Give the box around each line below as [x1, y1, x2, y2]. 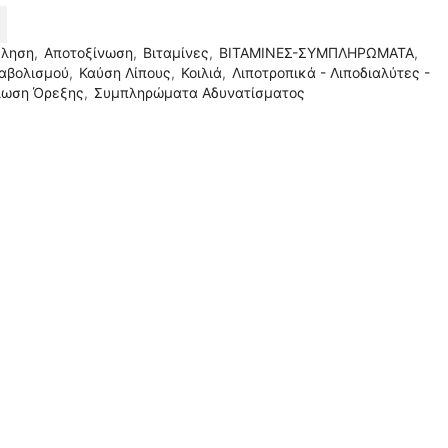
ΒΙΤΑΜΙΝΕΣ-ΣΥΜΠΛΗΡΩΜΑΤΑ [219, 43, 414, 61]
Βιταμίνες [143, 43, 209, 61]
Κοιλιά [181, 63, 222, 81]
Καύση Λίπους [79, 63, 171, 81]
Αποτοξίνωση [44, 43, 133, 61]
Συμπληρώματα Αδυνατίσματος [94, 83, 305, 101]
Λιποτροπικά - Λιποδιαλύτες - [232, 63, 430, 81]
